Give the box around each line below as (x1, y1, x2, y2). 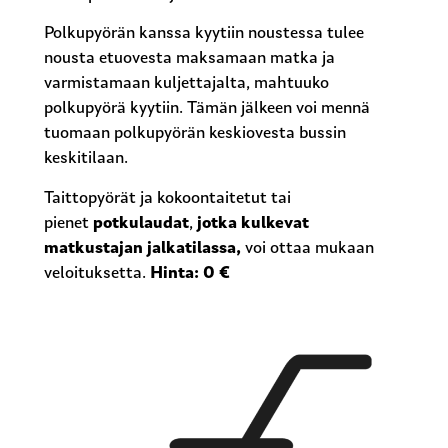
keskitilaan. (44, 150, 129, 168)
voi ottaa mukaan (241, 239, 375, 257)
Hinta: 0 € (150, 264, 231, 282)
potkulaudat (93, 214, 190, 232)
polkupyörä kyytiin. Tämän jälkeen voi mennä (44, 100, 371, 118)
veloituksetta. (44, 264, 151, 282)
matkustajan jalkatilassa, (44, 239, 242, 257)
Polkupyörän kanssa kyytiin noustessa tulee (44, 25, 365, 43)
